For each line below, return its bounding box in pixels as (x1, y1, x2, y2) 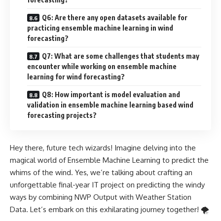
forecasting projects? (27, 111, 97, 120)
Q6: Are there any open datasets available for (42, 13, 187, 22)
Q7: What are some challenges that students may (42, 52, 199, 61)
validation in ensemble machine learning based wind (27, 101, 193, 110)
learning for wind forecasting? (27, 73, 125, 81)
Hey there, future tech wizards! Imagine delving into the (10, 143, 196, 152)
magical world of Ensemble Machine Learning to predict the (10, 155, 209, 165)
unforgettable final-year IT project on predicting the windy (10, 180, 205, 189)
